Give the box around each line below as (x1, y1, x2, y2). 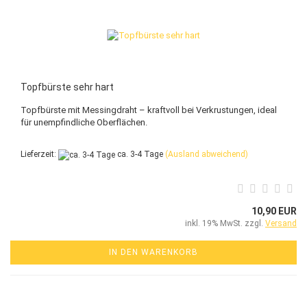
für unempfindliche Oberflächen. (21, 117, 147, 128)
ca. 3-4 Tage (115, 149, 163, 160)
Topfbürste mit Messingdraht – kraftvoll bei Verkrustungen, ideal (21, 105, 277, 116)
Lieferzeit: (21, 149, 58, 160)
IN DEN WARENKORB (109, 247, 198, 257)
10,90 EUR (251, 205, 297, 217)
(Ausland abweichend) (165, 149, 248, 160)
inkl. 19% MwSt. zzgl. (185, 218, 265, 228)
